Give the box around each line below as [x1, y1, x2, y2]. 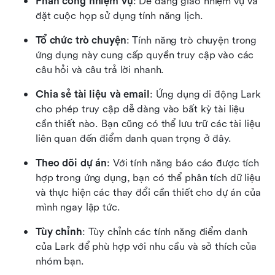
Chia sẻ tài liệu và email [36, 88, 150, 101]
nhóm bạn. [36, 255, 84, 268]
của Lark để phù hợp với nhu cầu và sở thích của [36, 241, 257, 253]
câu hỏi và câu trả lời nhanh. [36, 64, 165, 76]
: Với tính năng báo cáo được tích [107, 157, 259, 169]
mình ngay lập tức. [36, 201, 120, 214]
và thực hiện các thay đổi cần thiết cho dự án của [36, 187, 261, 199]
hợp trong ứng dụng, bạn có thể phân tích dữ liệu [36, 172, 260, 184]
